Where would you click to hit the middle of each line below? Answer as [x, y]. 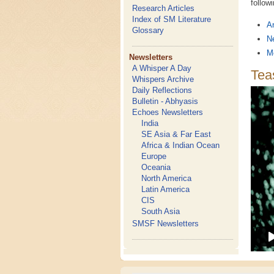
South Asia [161, 211]
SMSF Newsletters [166, 224]
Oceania [156, 167]
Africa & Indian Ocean [181, 145]
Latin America [166, 189]
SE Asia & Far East [176, 134]
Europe [154, 156]
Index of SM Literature [172, 19]
